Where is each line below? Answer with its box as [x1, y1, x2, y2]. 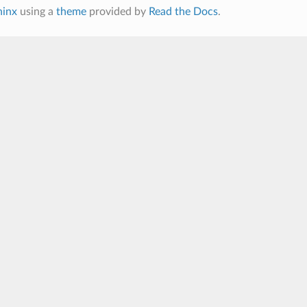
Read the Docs [148, 6, 218, 18]
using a [16, 6, 56, 18]
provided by [86, 6, 149, 18]
